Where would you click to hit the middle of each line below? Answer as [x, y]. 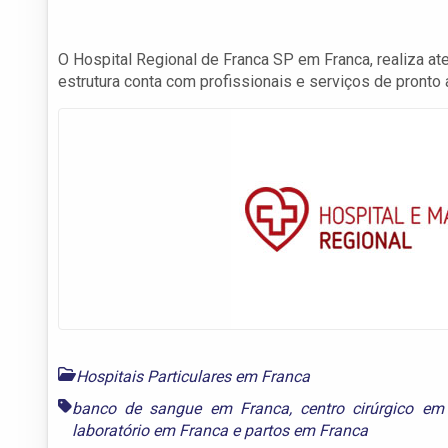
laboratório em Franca [150, 430]
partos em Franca [306, 430]
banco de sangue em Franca [180, 408]
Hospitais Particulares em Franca [193, 376]
